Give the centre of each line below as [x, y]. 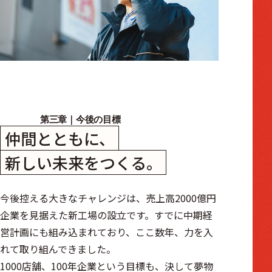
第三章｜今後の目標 [80, 120]
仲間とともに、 [59, 138]
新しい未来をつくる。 [83, 162]
